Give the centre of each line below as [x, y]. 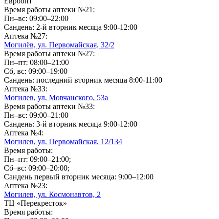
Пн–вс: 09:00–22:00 [36, 18]
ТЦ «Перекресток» [35, 203]
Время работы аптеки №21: [49, 9]
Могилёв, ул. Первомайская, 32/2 [59, 44]
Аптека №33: [26, 88]
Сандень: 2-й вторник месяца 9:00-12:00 [71, 27]
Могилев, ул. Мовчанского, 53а [56, 97]
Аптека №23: [26, 185]
